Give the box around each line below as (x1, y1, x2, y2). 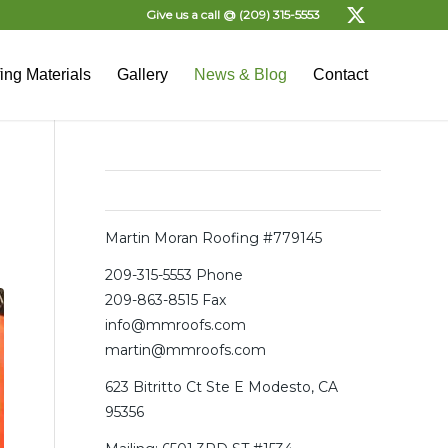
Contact (313, 66, 368, 83)
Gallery (117, 66, 168, 83)
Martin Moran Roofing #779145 (105, 229, 323, 247)
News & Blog (194, 66, 287, 83)
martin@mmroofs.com (105, 340, 267, 359)
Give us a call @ (146, 7, 239, 22)
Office (105, 180, 164, 201)
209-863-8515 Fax (105, 290, 227, 309)
